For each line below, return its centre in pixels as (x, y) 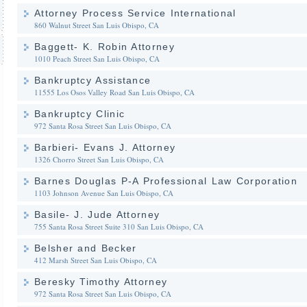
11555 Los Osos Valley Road (80, 92)
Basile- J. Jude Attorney (97, 214)
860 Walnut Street (62, 25)
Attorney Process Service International (135, 13)
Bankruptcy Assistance (93, 80)
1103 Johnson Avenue (70, 193)
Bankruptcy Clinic (80, 114)
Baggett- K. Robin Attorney (105, 47)
